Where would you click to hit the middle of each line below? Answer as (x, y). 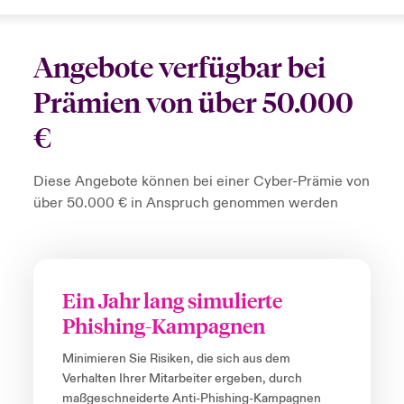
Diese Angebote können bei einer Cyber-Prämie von (201, 182)
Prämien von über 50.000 (193, 104)
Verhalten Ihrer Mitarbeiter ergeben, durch (182, 379)
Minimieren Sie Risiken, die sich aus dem (176, 359)
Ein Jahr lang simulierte (172, 300)
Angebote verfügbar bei (179, 69)
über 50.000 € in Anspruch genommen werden (185, 203)
